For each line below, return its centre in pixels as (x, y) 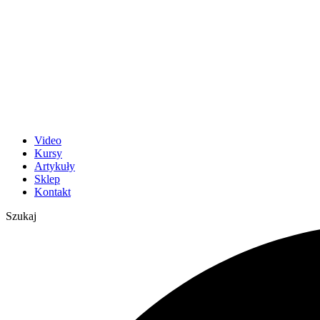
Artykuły (55, 166)
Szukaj (21, 216)
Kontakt (52, 192)
